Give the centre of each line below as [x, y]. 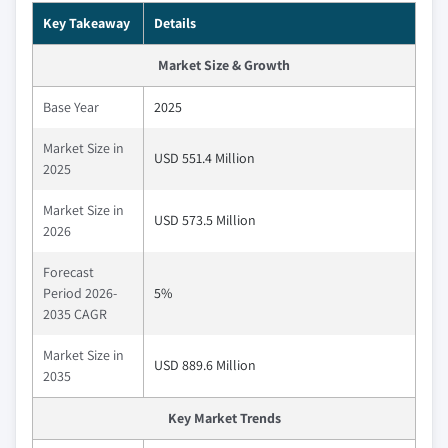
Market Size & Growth [224, 64]
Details [175, 22]
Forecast [68, 271]
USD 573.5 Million [205, 219]
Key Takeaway [86, 22]
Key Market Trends [224, 417]
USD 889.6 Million [205, 364]
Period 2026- [80, 292]
